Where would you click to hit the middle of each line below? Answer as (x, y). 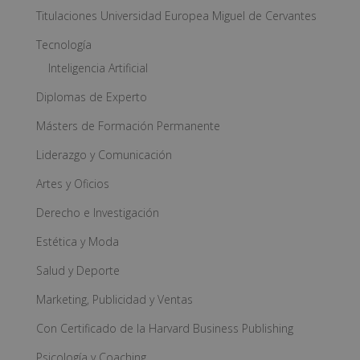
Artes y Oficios (72, 184)
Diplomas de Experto (91, 97)
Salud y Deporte (78, 270)
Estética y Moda (77, 241)
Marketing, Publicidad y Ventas (114, 299)
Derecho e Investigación (97, 213)
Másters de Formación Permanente (128, 126)
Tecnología (63, 45)
